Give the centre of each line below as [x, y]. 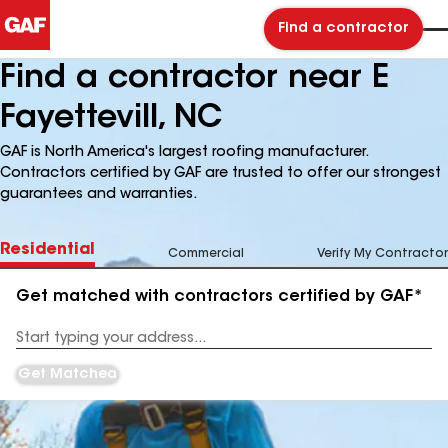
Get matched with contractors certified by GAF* [219, 297]
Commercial [206, 254]
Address [41, 345]
